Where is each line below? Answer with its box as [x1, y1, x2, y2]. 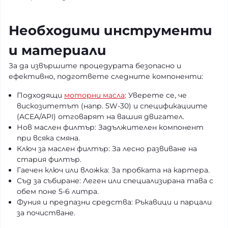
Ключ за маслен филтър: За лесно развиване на [17, 144, 197, 153]
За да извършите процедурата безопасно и [9, 61, 181, 70]
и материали [9, 42, 106, 59]
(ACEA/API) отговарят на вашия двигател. [17, 112, 184, 121]
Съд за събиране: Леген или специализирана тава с [17, 176, 213, 185]
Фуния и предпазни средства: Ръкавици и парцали [17, 197, 212, 207]
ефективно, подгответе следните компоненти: [9, 72, 203, 81]
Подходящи [17, 91, 64, 100]
